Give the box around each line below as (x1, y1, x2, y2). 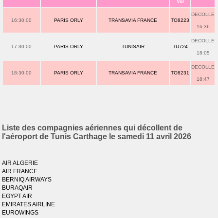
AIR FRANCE (2, 168, 38, 175)
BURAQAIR (2, 184, 33, 191)
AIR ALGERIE (2, 160, 38, 166)
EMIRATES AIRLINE (2, 201, 55, 208)
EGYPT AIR (2, 193, 33, 200)
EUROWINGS (2, 209, 39, 216)
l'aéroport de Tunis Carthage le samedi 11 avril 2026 (2, 132, 192, 141)
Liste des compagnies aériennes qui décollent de (2, 124, 183, 132)
